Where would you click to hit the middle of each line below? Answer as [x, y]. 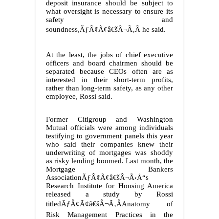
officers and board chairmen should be [109, 63]
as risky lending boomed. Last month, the [109, 161]
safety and [109, 20]
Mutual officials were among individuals [109, 128]
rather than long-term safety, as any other [109, 88]
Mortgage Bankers [109, 169]
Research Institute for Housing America [109, 186]
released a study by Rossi [109, 194]
